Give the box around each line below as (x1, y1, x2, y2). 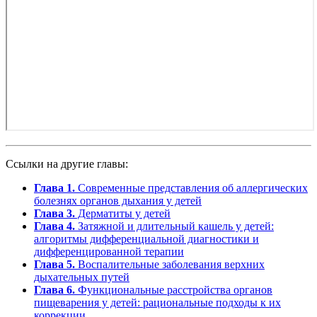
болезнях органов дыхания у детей (34, 195, 202, 207)
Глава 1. (34, 182, 75, 195)
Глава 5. (34, 258, 75, 271)
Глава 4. (34, 220, 75, 233)
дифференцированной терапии (34, 246, 184, 258)
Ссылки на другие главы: (6, 158, 128, 171)
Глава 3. (34, 207, 75, 220)
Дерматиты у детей (75, 207, 171, 220)
